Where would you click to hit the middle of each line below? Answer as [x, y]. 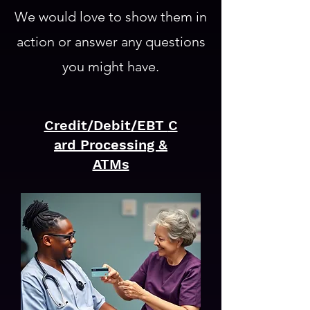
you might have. [111, 66]
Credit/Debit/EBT [106, 125]
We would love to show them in [111, 17]
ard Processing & [111, 145]
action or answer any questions [111, 42]
